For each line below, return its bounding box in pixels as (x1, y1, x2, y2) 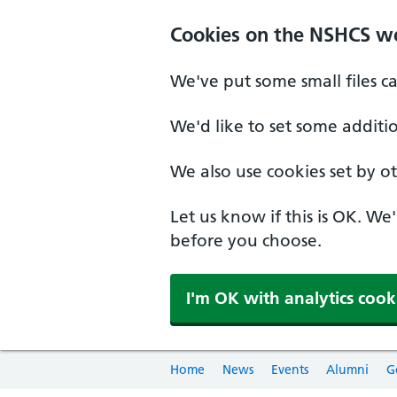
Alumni (326, 362, 369, 378)
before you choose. (170, 230, 322, 251)
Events (271, 362, 308, 378)
